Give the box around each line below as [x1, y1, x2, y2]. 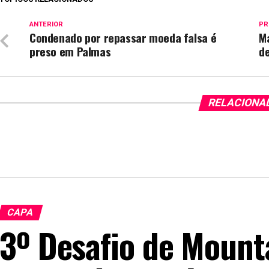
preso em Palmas [29, 43, 111, 60]
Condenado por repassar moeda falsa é [29, 29, 217, 46]
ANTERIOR [29, 20, 63, 28]
